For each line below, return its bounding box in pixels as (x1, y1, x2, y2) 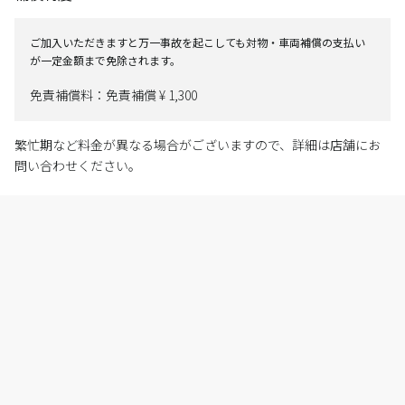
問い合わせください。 (14, 156, 141, 174)
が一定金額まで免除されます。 (30, 52, 181, 68)
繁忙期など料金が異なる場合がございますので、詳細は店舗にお (14, 136, 381, 154)
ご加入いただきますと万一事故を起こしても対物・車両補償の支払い (30, 34, 365, 50)
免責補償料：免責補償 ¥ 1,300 (30, 86, 197, 104)
